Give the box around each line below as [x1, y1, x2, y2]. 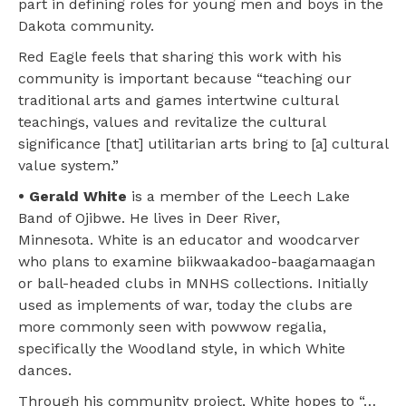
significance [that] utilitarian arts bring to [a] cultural [18, 134, 388, 152]
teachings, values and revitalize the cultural [18, 112, 325, 130]
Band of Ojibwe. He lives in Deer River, [18, 208, 280, 227]
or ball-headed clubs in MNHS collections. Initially [18, 274, 368, 292]
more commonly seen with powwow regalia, [18, 317, 326, 335]
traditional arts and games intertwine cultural [18, 91, 338, 109]
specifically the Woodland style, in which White [18, 339, 345, 357]
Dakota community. [18, 16, 154, 34]
